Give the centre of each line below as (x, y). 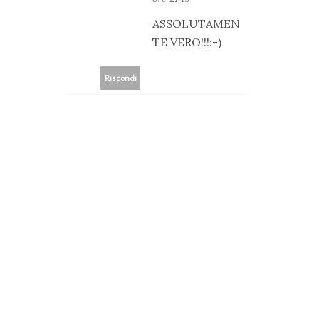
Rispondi (120, 78)
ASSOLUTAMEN (196, 24)
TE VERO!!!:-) (187, 42)
